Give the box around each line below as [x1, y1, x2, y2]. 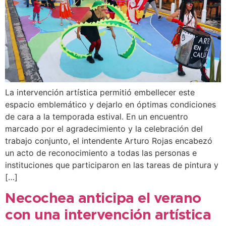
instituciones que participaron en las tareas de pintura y [5, 160, 218, 171]
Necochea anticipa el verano [5, 192, 201, 205]
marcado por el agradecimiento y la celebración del [5, 124, 203, 134]
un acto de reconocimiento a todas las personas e [5, 148, 197, 158]
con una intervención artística [5, 209, 211, 221]
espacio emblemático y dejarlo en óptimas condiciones [5, 99, 216, 110]
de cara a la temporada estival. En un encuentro [5, 111, 188, 122]
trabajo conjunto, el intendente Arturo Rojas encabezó [5, 136, 212, 146]
